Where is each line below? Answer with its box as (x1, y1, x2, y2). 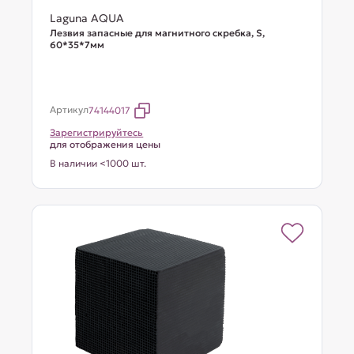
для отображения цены (50, 138, 161, 150)
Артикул (50, 104, 89, 115)
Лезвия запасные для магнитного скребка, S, (50, 27, 265, 39)
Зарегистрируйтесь (50, 126, 144, 138)
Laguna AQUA (50, 11, 125, 25)
